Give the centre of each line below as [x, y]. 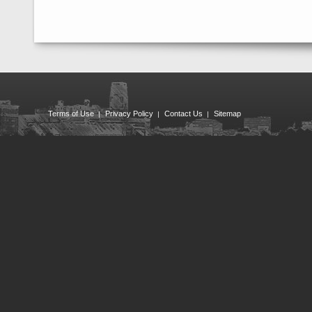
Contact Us [184, 114]
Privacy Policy [129, 114]
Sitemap [227, 114]
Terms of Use [71, 114]
